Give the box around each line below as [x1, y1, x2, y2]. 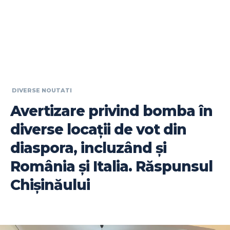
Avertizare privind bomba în [10, 102, 213, 120]
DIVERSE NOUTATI [12, 87, 72, 94]
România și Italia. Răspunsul [10, 157, 213, 175]
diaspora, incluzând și [10, 139, 166, 157]
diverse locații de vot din [10, 120, 186, 138]
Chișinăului [10, 176, 90, 194]
